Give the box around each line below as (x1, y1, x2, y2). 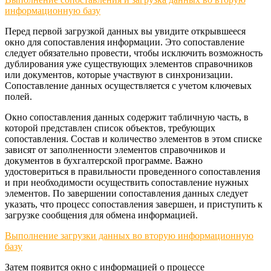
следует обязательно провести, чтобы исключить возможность (5, 47, 263, 58)
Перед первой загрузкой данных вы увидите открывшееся (5, 25, 246, 36)
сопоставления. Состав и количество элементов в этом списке (5, 133, 262, 144)
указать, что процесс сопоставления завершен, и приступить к (5, 198, 263, 209)
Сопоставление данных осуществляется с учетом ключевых (5, 80, 252, 91)
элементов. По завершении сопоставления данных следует (5, 188, 248, 198)
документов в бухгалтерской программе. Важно (5, 155, 203, 166)
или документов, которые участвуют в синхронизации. (5, 69, 233, 80)
